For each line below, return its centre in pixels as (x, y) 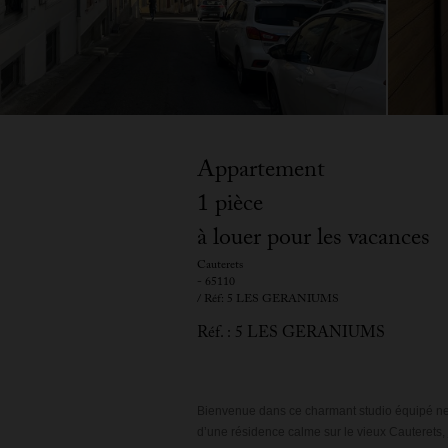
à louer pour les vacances (313, 240)
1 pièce (230, 206)
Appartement (261, 172)
